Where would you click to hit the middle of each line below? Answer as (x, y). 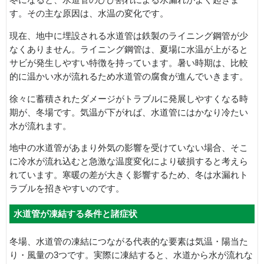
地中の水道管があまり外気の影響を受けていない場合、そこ (129, 148)
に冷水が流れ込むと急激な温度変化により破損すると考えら (129, 162)
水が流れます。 (40, 126)
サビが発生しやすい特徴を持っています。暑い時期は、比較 (129, 63)
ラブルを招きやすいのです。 (67, 189)
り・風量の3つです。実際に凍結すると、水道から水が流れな (131, 255)
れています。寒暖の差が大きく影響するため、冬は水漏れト (129, 175)
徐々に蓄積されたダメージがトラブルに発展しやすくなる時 (129, 99)
